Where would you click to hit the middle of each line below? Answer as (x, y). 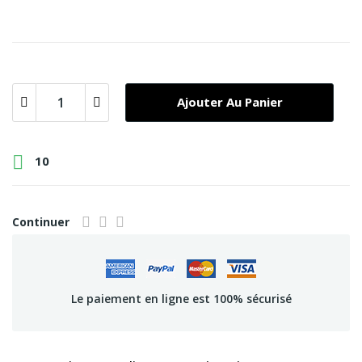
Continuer (41, 221)
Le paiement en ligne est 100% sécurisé (181, 298)
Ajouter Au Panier (229, 102)
